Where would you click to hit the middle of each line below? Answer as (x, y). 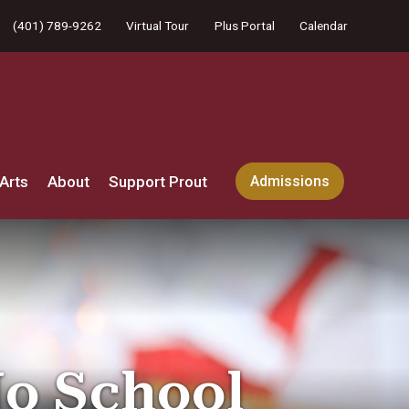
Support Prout (158, 181)
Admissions (289, 181)
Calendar (323, 26)
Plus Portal (244, 26)
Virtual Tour (158, 26)
